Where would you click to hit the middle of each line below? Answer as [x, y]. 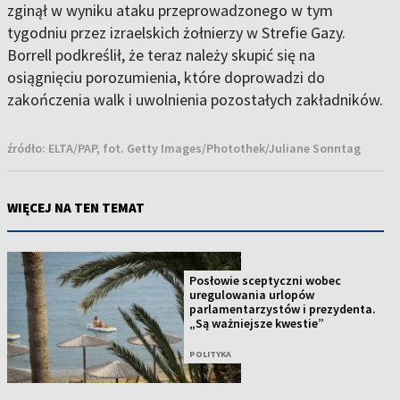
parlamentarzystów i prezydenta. [283, 309]
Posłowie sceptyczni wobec [266, 281]
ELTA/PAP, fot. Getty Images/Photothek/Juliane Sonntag [204, 149]
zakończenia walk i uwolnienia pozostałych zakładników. [195, 100]
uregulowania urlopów [252, 295]
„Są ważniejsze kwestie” [257, 324]
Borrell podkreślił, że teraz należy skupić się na [161, 55]
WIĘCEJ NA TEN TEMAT [76, 208]
